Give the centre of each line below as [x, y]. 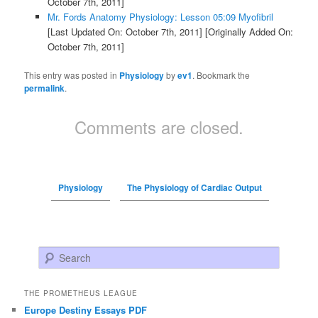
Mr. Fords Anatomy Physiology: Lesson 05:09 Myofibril [160, 17]
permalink [45, 88]
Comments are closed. [159, 127]
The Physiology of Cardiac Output [194, 188]
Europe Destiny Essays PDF [86, 309]
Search [53, 253]
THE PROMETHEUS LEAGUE [81, 293]
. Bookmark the [221, 75]
